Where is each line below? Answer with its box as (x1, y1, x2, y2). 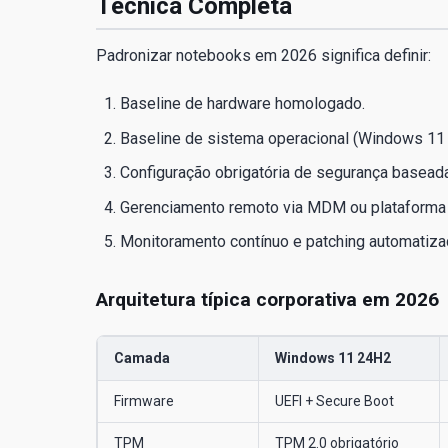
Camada (114, 349, 170, 366)
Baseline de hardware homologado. (120, 94, 365, 114)
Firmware (114, 392, 174, 409)
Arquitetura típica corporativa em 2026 (96, 287, 439, 311)
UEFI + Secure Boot (275, 392, 394, 409)
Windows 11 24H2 (275, 349, 391, 366)
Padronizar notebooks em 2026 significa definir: (96, 46, 431, 66)
